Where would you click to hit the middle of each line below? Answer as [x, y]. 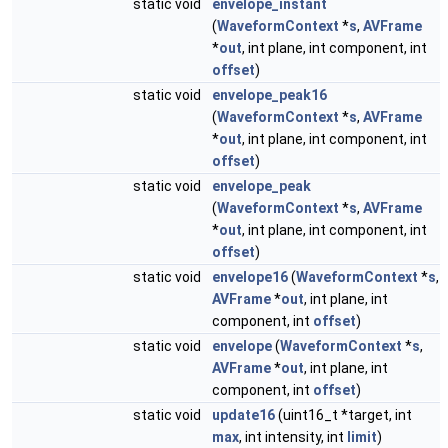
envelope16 [250, 277]
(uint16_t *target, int [343, 415]
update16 [243, 415]
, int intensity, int [293, 437]
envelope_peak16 [269, 95]
